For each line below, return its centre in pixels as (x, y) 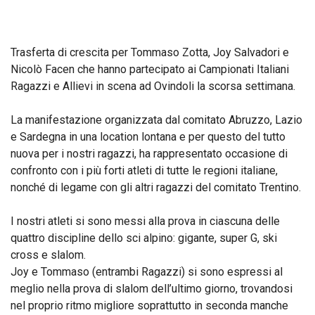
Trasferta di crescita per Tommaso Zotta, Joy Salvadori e (150, 53)
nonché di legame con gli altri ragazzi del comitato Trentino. (156, 188)
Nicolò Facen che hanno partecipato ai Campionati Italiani (150, 70)
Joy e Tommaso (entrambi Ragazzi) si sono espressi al (147, 272)
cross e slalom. (48, 255)
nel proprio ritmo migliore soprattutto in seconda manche (149, 306)
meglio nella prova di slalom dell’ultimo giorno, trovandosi (152, 289)
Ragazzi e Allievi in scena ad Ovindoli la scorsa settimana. (153, 86)
